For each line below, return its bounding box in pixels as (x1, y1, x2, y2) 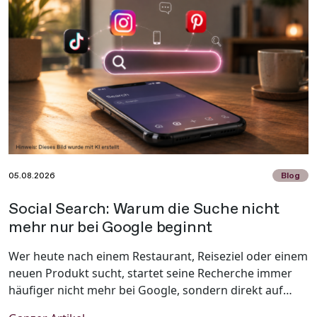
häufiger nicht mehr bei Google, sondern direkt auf (8, 282, 283, 299)
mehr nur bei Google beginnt (8, 217, 213, 237)
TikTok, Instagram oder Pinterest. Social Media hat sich (8, 299, 302, 316)
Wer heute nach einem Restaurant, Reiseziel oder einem (8, 248, 308, 265)
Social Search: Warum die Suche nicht (8, 199, 280, 219)
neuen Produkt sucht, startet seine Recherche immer (8, 265, 292, 282)
